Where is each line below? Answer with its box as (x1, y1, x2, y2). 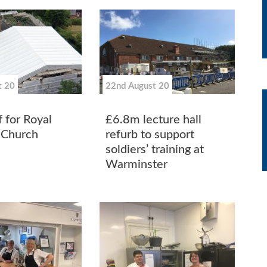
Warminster (105, 158, 168, 170)
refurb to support (105, 128, 195, 141)
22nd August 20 (105, 82, 170, 91)
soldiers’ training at (105, 143, 204, 156)
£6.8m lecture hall (105, 113, 202, 126)
